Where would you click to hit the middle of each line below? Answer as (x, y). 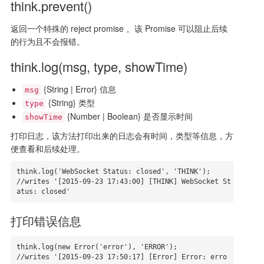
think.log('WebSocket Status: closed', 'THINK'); (113, 171)
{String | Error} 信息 (78, 89)
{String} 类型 (70, 103)
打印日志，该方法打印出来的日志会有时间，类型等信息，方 (122, 136)
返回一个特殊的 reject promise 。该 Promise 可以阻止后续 (119, 28)
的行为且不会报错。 (47, 41)
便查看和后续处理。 (47, 148)
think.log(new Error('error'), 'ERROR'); (97, 247)
